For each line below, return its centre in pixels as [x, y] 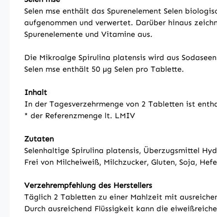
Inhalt [36, 92]
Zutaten [39, 139]
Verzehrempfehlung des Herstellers [88, 185]
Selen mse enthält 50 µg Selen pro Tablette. [104, 69]
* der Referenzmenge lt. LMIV [80, 116]
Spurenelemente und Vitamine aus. [88, 34]
